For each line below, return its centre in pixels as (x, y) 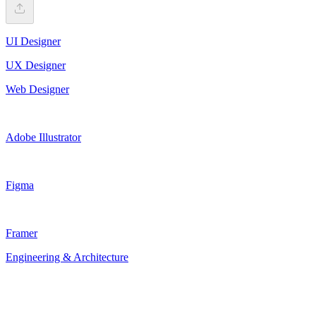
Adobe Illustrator (43, 137)
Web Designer (37, 89)
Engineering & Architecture (67, 257)
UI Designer (33, 41)
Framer (22, 233)
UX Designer (36, 65)
